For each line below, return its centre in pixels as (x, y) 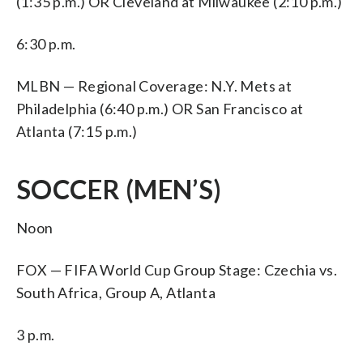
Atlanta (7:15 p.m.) (77, 131)
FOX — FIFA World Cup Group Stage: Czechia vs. (177, 269)
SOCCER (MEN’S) (119, 189)
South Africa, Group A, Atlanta (116, 292)
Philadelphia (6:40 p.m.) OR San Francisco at (160, 108)
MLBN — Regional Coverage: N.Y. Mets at (154, 85)
